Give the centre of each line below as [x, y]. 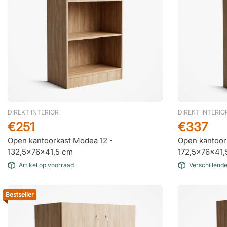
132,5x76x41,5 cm [40, 152]
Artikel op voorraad [46, 165]
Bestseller [20, 194]
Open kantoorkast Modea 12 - [60, 141]
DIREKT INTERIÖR [33, 112]
